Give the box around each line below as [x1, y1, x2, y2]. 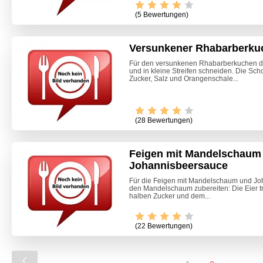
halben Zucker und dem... [129, 191, 210, 200]
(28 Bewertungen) [135, 116, 193, 124]
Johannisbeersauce [129, 159, 228, 171]
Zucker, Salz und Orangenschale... [129, 75, 238, 83]
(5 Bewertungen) [135, 11, 188, 19]
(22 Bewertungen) [135, 221, 193, 230]
